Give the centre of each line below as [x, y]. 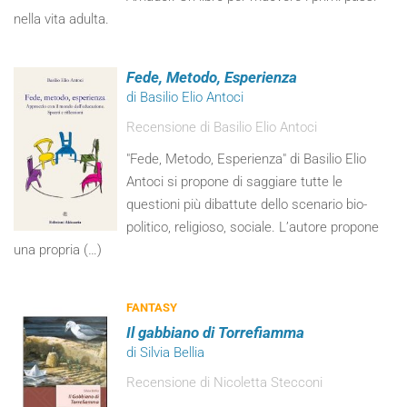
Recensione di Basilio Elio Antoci [222, 127]
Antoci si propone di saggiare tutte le [235, 182]
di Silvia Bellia [166, 352]
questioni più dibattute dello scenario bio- [247, 204]
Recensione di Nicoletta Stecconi [225, 382]
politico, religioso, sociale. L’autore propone [253, 227]
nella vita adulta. [61, 19]
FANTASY [152, 308]
